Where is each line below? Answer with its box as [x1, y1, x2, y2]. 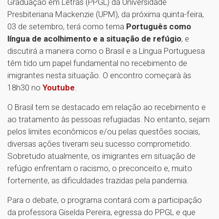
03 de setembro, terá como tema [7, 22, 124, 32]
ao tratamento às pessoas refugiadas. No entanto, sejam [7, 114, 210, 125]
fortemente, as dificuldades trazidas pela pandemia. [7, 175, 191, 186]
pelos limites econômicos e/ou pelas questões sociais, [7, 127, 200, 137]
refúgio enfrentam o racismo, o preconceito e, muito [7, 163, 192, 174]
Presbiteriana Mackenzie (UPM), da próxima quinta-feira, [7, 9, 204, 20]
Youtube [43, 83, 75, 93]
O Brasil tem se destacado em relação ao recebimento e [7, 102, 206, 112]
